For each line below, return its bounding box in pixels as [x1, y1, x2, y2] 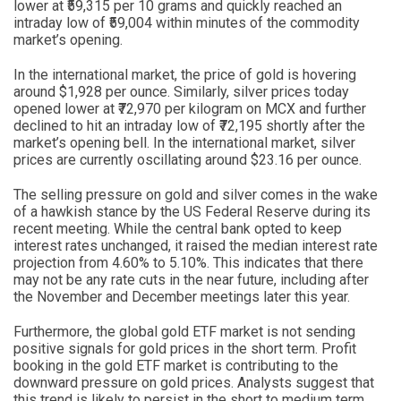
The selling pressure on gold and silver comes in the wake [13, 185, 378, 203]
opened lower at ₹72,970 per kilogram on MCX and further [13, 99, 366, 117]
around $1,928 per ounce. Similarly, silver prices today [13, 82, 349, 100]
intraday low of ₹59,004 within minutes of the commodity [13, 13, 360, 31]
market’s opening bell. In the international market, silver [13, 133, 355, 151]
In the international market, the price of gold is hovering [13, 65, 356, 83]
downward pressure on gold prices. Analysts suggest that [13, 373, 374, 391]
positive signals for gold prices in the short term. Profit [13, 339, 356, 357]
